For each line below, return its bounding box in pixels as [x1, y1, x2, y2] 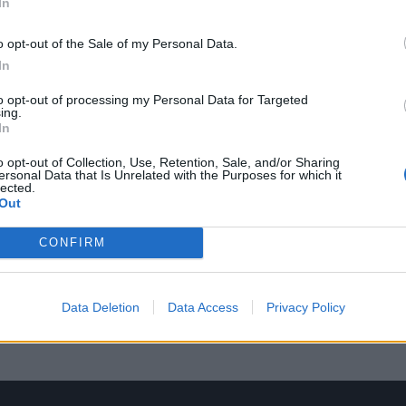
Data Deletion [61, 299, 140, 314]
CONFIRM [38, 236, 106, 249]
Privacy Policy [266, 299, 345, 314]
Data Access [167, 299, 238, 314]
